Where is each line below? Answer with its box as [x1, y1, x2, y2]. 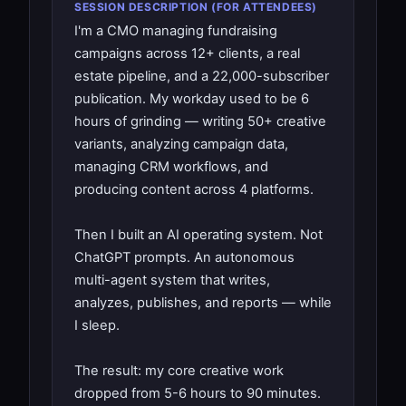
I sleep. [74, 316, 120, 333]
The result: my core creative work [74, 362, 284, 379]
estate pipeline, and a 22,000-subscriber [74, 67, 329, 84]
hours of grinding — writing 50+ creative [74, 112, 326, 130]
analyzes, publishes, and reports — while [74, 294, 332, 311]
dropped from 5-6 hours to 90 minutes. [74, 384, 321, 401]
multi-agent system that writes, [74, 271, 270, 288]
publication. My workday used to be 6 [74, 90, 309, 107]
